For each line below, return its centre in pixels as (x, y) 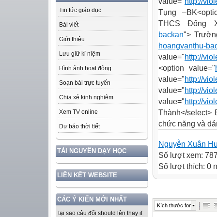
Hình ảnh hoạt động (85, 69)
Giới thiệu (72, 39)
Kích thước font (175, 205)
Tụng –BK (178, 12)
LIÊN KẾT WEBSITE (87, 175)
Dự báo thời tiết (79, 127)
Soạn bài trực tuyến (85, 83)
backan (171, 35)
